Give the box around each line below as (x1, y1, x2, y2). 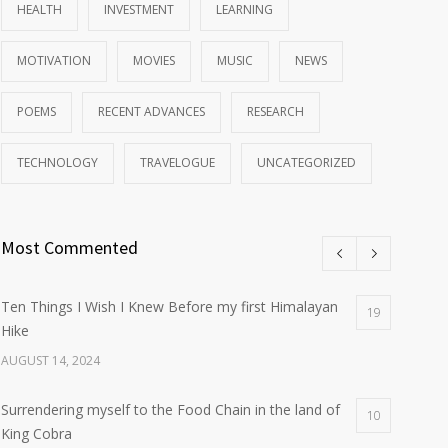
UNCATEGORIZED (257, 154, 356, 171)
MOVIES (133, 52, 175, 69)
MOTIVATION (17, 52, 91, 69)
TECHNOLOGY (17, 154, 98, 171)
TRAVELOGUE (140, 154, 215, 171)
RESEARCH (247, 103, 304, 120)
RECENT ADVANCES (98, 103, 205, 120)
